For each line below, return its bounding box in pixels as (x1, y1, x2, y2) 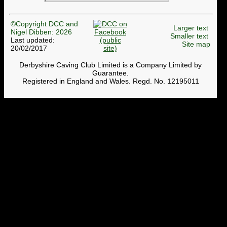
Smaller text (170, 31, 208, 40)
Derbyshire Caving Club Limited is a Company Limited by (19, 61, 202, 69)
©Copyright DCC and (11, 19, 78, 28)
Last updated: (11, 35, 55, 44)
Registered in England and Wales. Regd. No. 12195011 (22, 77, 199, 86)
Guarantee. (92, 69, 129, 78)
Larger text (173, 23, 208, 32)
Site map (182, 40, 210, 48)
